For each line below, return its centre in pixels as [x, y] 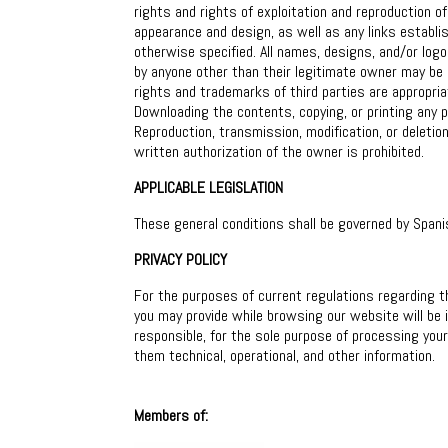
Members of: [171, 415]
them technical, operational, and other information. [285, 355]
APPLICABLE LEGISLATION [209, 187]
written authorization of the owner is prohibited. [279, 151]
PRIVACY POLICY [181, 259]
